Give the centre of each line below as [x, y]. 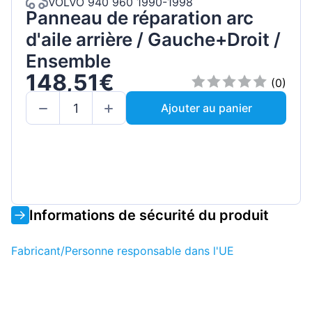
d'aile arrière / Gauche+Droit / [153, 39]
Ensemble [68, 61]
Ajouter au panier [206, 108]
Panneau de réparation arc [140, 17]
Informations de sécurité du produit [149, 215]
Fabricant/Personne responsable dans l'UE [123, 250]
